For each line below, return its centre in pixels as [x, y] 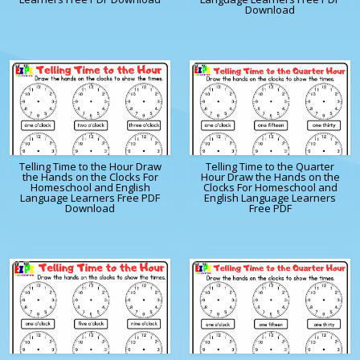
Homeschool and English [90, 188]
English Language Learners [270, 198]
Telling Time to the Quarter [270, 167]
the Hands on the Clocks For [90, 177]
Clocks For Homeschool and [270, 188]
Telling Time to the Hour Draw [90, 167]
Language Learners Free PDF [90, 198]
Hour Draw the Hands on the [270, 177]
